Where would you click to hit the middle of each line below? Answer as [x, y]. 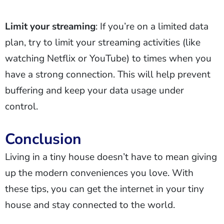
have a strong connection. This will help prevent [108, 75]
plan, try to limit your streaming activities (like [103, 43]
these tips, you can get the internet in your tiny [104, 189]
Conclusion [43, 139]
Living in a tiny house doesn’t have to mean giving [111, 157]
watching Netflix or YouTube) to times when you [108, 59]
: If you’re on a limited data [152, 27]
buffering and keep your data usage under [94, 91]
